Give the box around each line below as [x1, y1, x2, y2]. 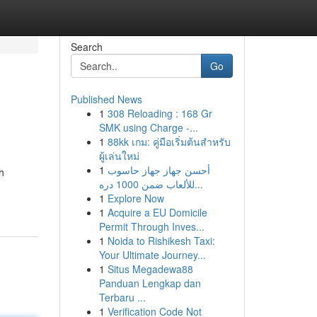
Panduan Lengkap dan [98, 276, 201, 290]
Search [70, 40, 103, 54]
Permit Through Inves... [98, 219, 204, 234]
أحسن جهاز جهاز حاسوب [107, 163, 210, 177]
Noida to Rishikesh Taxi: [107, 234, 215, 248]
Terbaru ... [98, 290, 146, 304]
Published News [70, 92, 142, 106]
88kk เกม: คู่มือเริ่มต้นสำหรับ [107, 134, 231, 149]
